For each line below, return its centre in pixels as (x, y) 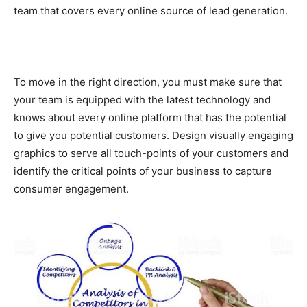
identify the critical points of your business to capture (143, 171)
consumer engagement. (71, 189)
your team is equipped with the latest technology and (142, 100)
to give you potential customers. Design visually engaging (153, 136)
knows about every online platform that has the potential (150, 118)
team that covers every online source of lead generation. (151, 11)
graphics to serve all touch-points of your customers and (151, 153)
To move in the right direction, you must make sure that (148, 82)
